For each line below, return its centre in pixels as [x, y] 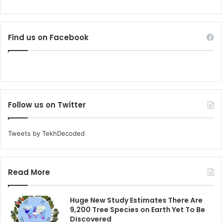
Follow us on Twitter [47, 105]
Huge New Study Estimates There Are [136, 200]
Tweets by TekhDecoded [46, 134]
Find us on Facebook [48, 38]
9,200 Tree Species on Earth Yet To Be [138, 210]
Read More [29, 172]
